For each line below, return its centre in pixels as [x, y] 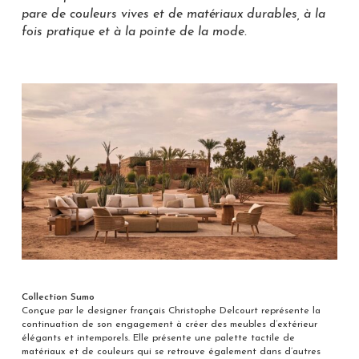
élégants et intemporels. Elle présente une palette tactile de [158, 339]
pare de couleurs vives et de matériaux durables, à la [173, 15]
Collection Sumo [58, 298]
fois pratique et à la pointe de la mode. [134, 32]
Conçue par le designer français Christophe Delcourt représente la [171, 311]
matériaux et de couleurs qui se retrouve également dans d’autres [171, 352]
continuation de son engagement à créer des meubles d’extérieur [169, 325]
